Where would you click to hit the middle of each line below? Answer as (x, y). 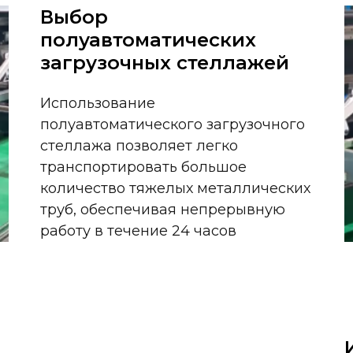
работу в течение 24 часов (138, 231)
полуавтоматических (148, 40)
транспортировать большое (143, 167)
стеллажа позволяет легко (139, 146)
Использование (97, 103)
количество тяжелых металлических (175, 188)
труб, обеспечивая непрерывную (162, 210)
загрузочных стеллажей (164, 63)
